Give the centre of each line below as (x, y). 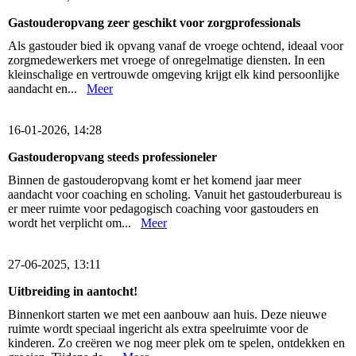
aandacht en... (47, 88)
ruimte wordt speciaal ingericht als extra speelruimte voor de (158, 329)
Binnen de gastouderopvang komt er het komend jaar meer (155, 180)
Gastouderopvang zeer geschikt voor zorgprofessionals (154, 22)
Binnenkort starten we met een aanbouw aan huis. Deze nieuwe (167, 315)
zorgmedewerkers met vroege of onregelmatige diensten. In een (166, 60)
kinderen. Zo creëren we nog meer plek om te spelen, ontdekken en (176, 343)
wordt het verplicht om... (74, 223)
